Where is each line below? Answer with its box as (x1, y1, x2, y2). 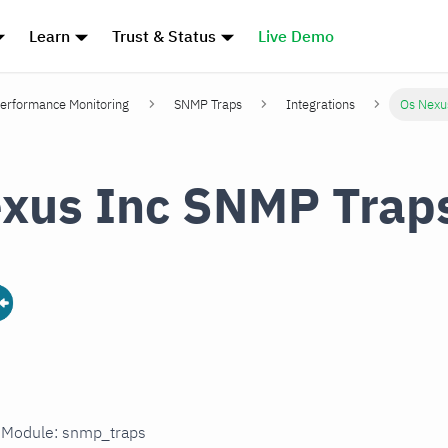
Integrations (286, 96, 356, 114)
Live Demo (257, 26, 334, 46)
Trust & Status (112, 26, 217, 46)
